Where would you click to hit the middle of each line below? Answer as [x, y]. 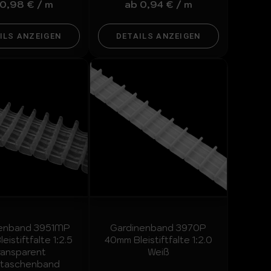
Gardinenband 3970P [158, 227]
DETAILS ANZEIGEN [158, 36]
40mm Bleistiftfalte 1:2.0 [158, 240]
